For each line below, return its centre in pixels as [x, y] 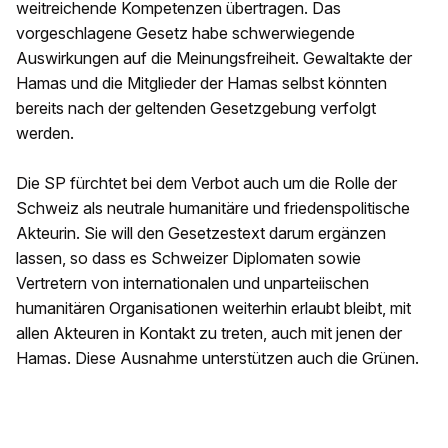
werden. [45, 133]
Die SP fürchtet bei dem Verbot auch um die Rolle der [206, 183]
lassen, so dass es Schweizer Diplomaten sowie [188, 258]
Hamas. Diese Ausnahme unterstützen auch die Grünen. [217, 358]
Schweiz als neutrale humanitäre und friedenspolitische [213, 208]
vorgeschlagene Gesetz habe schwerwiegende [185, 33]
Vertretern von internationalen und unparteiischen [192, 283]
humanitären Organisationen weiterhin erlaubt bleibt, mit [213, 308]
